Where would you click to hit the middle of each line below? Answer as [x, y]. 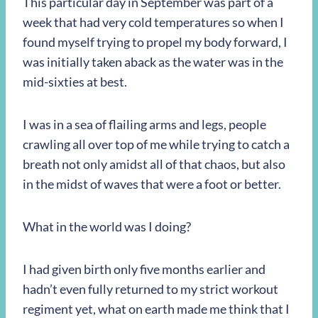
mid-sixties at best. [75, 82]
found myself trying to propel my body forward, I [155, 42]
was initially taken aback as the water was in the [153, 62]
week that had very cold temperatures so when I [153, 22]
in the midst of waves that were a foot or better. [152, 184]
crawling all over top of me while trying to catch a [156, 144]
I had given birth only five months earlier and [144, 269]
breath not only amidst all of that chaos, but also [154, 164]
